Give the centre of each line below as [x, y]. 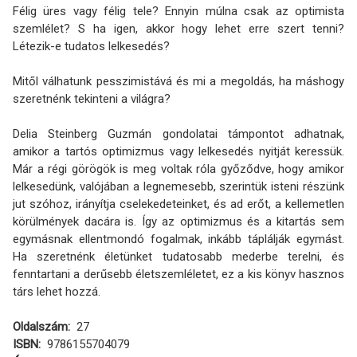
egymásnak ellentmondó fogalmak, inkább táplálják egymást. [178, 239]
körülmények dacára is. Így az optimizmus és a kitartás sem [178, 221]
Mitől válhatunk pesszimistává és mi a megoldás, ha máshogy [178, 81]
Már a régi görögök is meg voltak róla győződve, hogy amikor [178, 169]
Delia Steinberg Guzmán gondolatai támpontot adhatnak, [178, 133]
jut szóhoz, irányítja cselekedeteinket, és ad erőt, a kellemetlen [178, 204]
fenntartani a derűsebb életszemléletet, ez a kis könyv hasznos [178, 274]
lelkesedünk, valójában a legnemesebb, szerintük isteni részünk [178, 186]
